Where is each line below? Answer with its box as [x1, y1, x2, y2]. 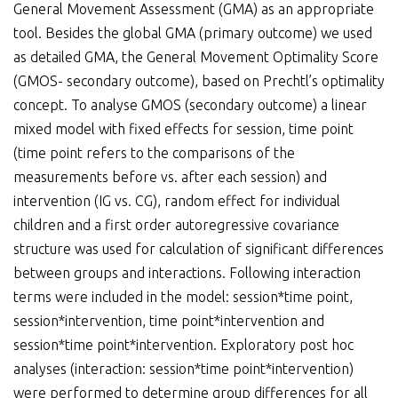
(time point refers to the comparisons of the [13, 145, 295, 162]
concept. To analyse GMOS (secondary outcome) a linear [13, 97, 367, 114]
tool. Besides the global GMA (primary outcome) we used [13, 25, 372, 42]
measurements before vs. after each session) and [13, 169, 327, 186]
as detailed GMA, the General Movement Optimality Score [13, 49, 378, 66]
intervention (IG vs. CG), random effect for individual [13, 193, 340, 210]
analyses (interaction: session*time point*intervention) [13, 361, 354, 378]
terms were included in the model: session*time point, [13, 289, 353, 306]
